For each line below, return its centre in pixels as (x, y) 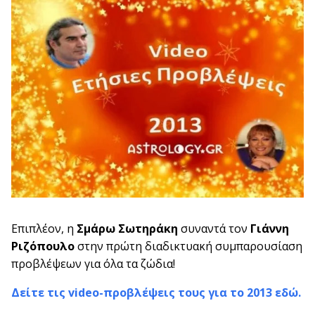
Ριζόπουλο (43, 246)
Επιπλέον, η (44, 228)
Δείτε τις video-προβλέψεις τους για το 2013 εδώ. (156, 292)
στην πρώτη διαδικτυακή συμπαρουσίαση (188, 246)
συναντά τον (214, 228)
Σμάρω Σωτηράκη (127, 228)
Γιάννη (270, 228)
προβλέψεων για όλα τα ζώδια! (93, 263)
